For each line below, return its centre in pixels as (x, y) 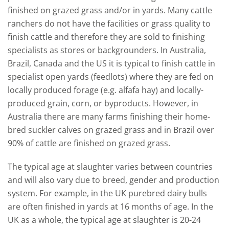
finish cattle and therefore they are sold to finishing (106, 37)
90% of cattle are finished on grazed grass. (89, 143)
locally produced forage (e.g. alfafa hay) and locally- (106, 90)
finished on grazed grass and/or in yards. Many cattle (110, 10)
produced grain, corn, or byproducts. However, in (103, 103)
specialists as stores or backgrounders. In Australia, (107, 50)
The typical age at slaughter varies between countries (110, 166)
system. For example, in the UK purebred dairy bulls (107, 193)
